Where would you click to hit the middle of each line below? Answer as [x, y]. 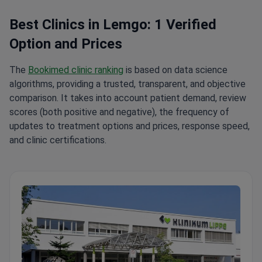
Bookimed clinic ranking [76, 70]
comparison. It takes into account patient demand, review [128, 98]
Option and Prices [66, 44]
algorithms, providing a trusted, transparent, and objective [127, 84]
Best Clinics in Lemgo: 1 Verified [113, 25]
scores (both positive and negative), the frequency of [119, 112]
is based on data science [175, 70]
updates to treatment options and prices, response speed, [130, 126]
